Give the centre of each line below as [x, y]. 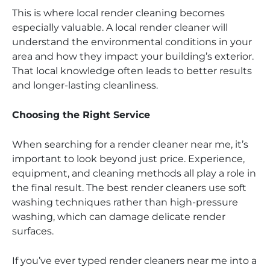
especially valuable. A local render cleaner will [120, 27]
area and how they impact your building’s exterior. [133, 56]
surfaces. [33, 231]
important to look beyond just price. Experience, [128, 159]
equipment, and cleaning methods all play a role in [134, 173]
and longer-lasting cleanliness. [85, 85]
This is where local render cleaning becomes [118, 13]
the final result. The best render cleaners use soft [129, 187]
